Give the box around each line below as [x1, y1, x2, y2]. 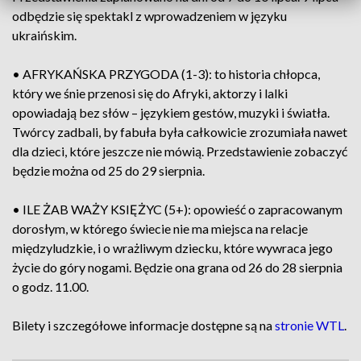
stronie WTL [275, 317, 344, 333]
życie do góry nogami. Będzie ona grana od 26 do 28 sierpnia [12, 259, 342, 275]
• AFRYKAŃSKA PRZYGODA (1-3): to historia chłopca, [12, 66, 320, 81]
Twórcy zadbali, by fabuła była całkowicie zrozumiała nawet [12, 124, 347, 139]
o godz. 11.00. [12, 279, 89, 294]
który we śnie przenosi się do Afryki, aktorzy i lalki [12, 85, 288, 101]
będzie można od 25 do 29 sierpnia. [12, 163, 205, 178]
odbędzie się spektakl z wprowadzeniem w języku [12, 8, 287, 23]
